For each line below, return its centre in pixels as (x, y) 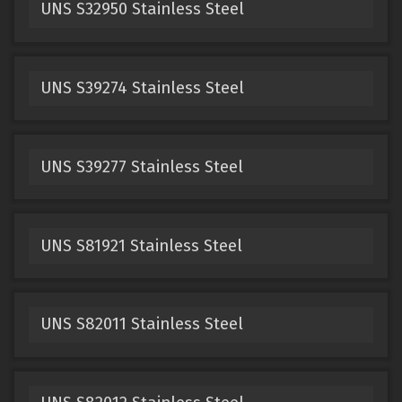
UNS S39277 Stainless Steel (141, 166)
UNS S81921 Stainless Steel (141, 245)
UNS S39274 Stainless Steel (142, 88)
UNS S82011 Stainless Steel (141, 324)
